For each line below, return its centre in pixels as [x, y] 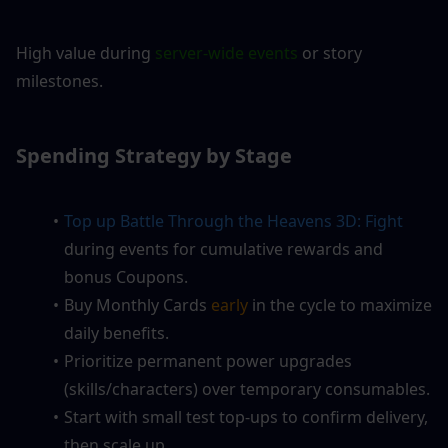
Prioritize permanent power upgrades [207, 361]
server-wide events [226, 53]
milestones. [59, 81]
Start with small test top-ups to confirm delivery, [245, 417]
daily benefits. [116, 333]
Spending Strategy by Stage [154, 156]
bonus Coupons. [126, 277]
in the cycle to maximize [339, 305]
